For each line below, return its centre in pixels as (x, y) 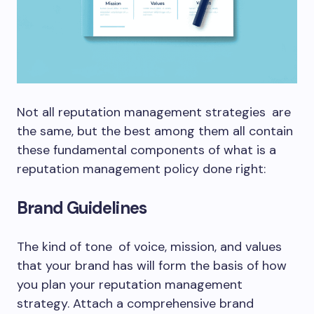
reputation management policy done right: (141, 169)
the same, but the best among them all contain (155, 131)
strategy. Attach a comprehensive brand (135, 303)
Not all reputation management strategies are (154, 112)
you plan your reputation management (130, 285)
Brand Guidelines (82, 208)
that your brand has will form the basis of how (152, 266)
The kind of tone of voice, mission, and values (149, 247)
